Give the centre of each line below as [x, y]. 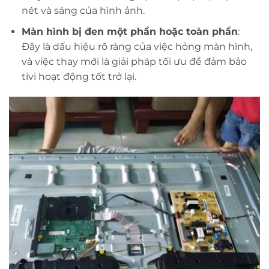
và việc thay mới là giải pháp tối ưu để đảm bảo [134, 61]
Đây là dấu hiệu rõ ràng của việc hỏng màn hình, [137, 46]
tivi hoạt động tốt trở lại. [79, 76]
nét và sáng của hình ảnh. [83, 11]
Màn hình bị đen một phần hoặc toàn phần [129, 31]
